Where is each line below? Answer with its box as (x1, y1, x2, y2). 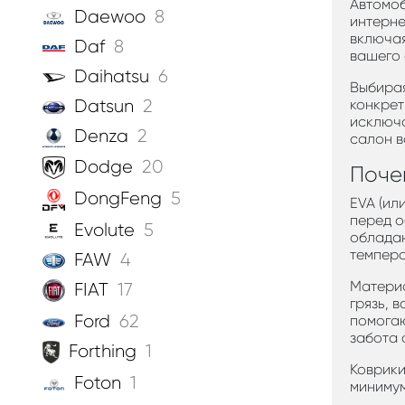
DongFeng (74, 188, 162, 210)
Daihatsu (74, 66, 149, 88)
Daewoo (74, 6, 146, 28)
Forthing (68, 340, 137, 362)
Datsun (74, 96, 134, 118)
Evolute (74, 219, 135, 240)
